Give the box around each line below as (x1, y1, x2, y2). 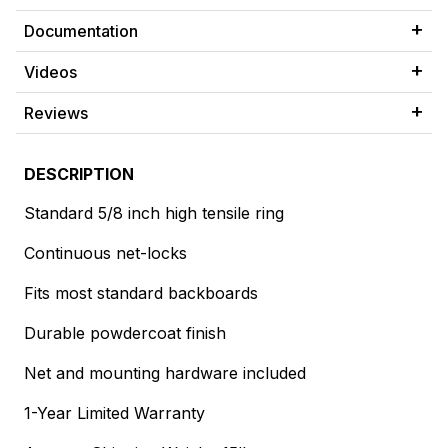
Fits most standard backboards (24, 283, 258, 304)
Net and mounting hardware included (24, 363, 306, 384)
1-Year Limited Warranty (24, 403, 205, 424)
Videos (24, 62, 77, 83)
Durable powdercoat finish (24, 323, 226, 344)
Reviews (24, 103, 88, 124)
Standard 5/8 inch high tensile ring (24, 203, 284, 224)
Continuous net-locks (24, 243, 187, 264)
